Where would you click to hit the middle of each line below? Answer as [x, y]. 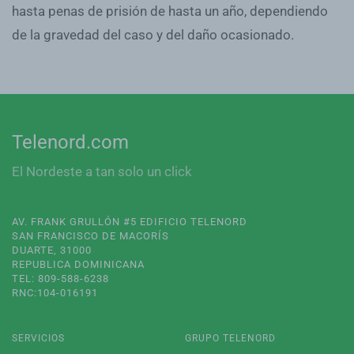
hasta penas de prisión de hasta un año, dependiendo [170, 11]
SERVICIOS [38, 338]
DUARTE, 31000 [52, 250]
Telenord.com [70, 142]
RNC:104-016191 [55, 293]
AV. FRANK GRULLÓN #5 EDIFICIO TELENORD [130, 222]
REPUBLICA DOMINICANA [78, 264]
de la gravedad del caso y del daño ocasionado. [153, 34]
